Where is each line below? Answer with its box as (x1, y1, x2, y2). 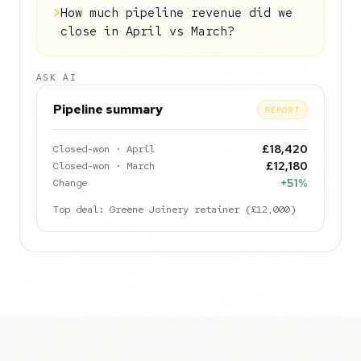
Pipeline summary (53, 101, 163, 118)
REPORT (264, 104, 300, 115)
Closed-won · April (53, 142, 155, 156)
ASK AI (36, 72, 77, 83)
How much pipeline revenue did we (60, 5, 293, 21)
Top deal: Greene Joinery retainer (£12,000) (53, 202, 296, 216)
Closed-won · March (53, 159, 155, 172)
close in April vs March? (60, 23, 234, 39)
